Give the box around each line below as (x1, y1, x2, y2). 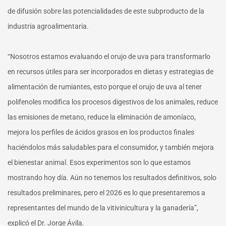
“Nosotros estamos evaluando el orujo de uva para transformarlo (8, 52, 210, 61)
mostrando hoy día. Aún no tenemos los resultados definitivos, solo (8, 174, 216, 182)
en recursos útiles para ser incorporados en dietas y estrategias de (8, 68, 213, 76)
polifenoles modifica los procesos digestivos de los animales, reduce (8, 98, 218, 106)
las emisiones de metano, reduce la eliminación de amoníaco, (8, 113, 196, 122)
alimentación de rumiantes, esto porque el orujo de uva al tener (8, 83, 202, 91)
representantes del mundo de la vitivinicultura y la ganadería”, (8, 204, 198, 212)
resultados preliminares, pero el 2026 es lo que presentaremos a (8, 189, 205, 197)
